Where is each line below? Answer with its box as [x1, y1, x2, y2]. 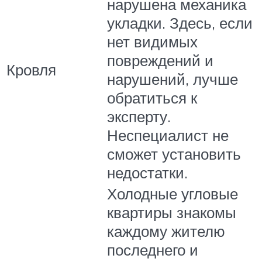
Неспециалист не [107, 126, 229, 145]
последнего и [107, 240, 198, 260]
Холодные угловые [107, 184, 238, 204]
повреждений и [107, 51, 213, 70]
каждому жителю [107, 222, 225, 241]
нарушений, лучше [107, 70, 238, 89]
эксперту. [107, 107, 171, 126]
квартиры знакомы [107, 203, 236, 222]
